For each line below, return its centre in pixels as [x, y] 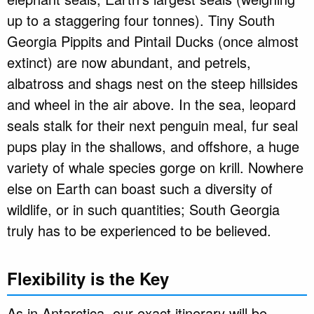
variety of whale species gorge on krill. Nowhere [155, 168]
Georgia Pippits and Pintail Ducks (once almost [153, 41]
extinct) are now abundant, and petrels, [129, 62]
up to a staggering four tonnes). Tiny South [141, 20]
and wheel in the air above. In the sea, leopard [151, 104]
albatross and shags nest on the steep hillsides [152, 83]
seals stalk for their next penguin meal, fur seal [152, 125]
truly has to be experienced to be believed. [139, 231]
